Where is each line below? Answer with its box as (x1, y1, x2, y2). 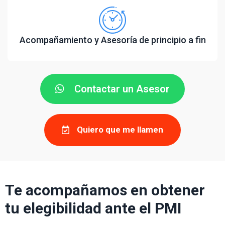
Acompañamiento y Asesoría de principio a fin (19, 34, 206, 45)
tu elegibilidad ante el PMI (5, 199, 181, 217)
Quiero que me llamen (77, 124, 163, 135)
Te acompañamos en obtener (5, 181, 205, 199)
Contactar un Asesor (74, 82, 170, 95)
